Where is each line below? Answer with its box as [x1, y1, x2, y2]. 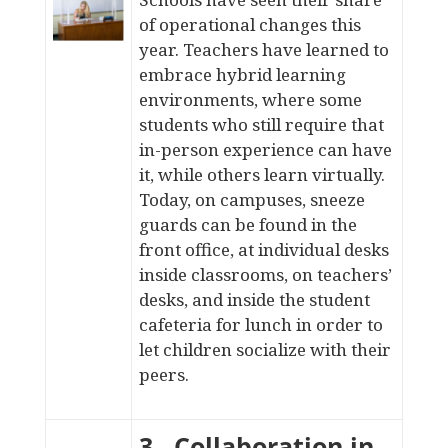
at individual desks [237, 238, 389, 261]
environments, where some [138, 88, 362, 111]
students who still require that [138, 113, 384, 136]
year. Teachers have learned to [138, 38, 389, 61]
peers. [138, 363, 189, 386]
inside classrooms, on [138, 263, 317, 286]
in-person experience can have [138, 138, 392, 161]
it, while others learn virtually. [138, 163, 385, 186]
